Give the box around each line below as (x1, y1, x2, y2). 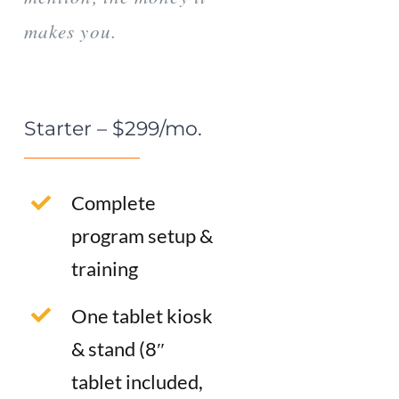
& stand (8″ (70, 336, 165, 361)
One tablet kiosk (70, 303, 213, 328)
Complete (70, 191, 156, 216)
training (70, 256, 138, 281)
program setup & (70, 224, 213, 248)
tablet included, (70, 369, 203, 394)
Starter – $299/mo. (23, 117, 202, 142)
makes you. (23, 19, 117, 45)
